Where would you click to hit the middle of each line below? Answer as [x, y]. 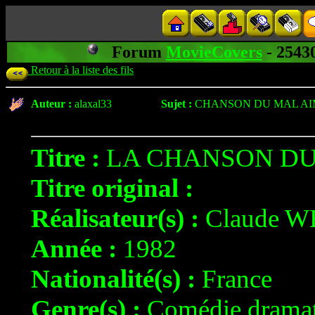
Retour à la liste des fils [81, 70]
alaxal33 [93, 104]
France [234, 279]
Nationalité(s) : [113, 279]
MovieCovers [214, 52]
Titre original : [112, 188]
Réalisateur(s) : [115, 218]
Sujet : [176, 104]
